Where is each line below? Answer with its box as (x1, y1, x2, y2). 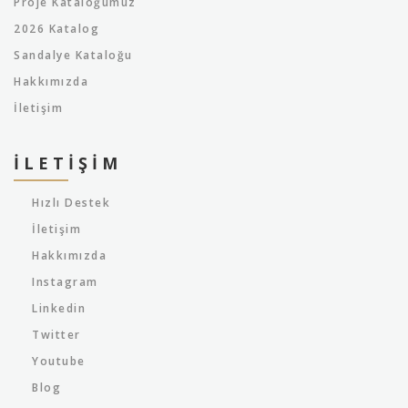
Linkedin (32, 301, 86, 316)
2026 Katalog (14, 21, 99, 36)
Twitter (32, 327, 81, 342)
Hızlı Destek (32, 195, 110, 210)
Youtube (32, 353, 86, 369)
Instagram (32, 274, 98, 290)
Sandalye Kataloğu (14, 47, 133, 63)
